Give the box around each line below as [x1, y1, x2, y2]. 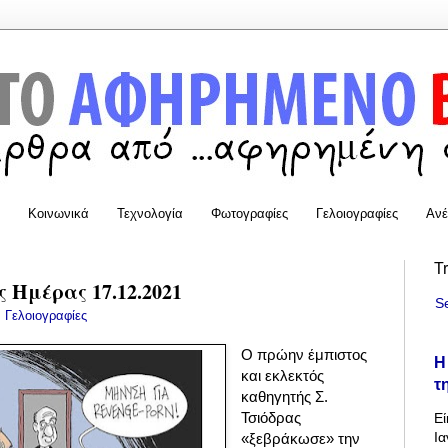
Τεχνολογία [117, 205, 183, 221]
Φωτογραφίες [211, 205, 288, 221]
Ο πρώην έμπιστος [241, 346, 368, 364]
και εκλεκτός [241, 367, 325, 385]
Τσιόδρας [241, 409, 302, 427]
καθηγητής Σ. [241, 388, 329, 406]
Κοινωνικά [28, 205, 89, 221]
